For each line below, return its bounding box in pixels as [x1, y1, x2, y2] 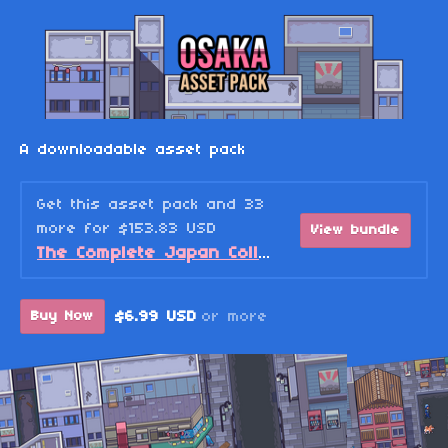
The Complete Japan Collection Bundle [259, 246, 271, 263]
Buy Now [31, 309, 94, 325]
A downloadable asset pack [20, 142, 246, 159]
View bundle [311, 222, 400, 238]
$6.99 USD [115, 308, 197, 325]
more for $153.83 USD [37, 221, 217, 238]
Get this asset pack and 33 [37, 197, 265, 214]
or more [202, 308, 268, 325]
